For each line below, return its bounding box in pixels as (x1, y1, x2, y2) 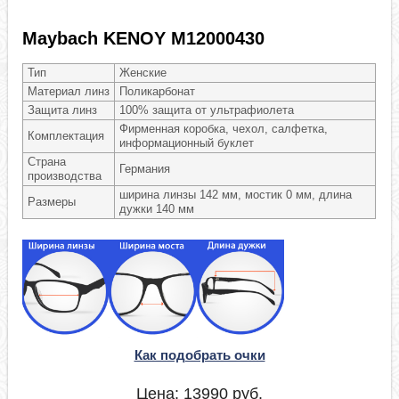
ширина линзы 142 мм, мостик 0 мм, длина (119, 188, 353, 202)
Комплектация (28, 129, 105, 143)
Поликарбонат (119, 85, 196, 99)
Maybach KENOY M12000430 (22, 28, 265, 49)
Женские (119, 66, 167, 80)
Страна (28, 155, 67, 169)
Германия (119, 162, 171, 176)
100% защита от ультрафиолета (119, 103, 295, 118)
